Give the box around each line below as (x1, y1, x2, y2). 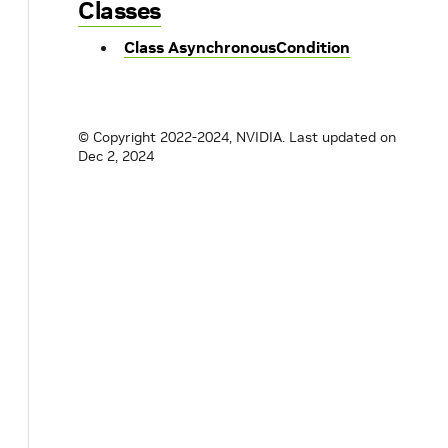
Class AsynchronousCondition (124, 37, 350, 57)
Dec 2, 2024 (78, 147, 154, 165)
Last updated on (289, 128, 396, 146)
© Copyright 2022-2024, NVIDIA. (78, 128, 285, 146)
